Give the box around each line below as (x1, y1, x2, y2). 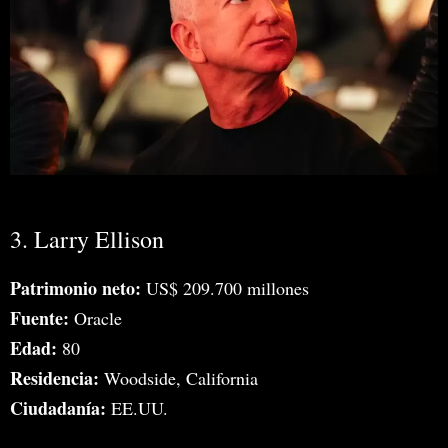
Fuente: (10, 305, 69, 332)
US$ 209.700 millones (141, 276, 309, 301)
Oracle (69, 306, 122, 331)
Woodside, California (99, 366, 258, 391)
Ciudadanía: (10, 395, 106, 422)
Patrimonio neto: (10, 275, 141, 302)
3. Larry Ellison (10, 223, 164, 256)
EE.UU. (106, 396, 168, 421)
